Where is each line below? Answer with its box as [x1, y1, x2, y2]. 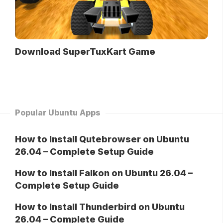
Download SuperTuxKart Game [15, 46, 155, 57]
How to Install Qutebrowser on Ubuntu [15, 134, 189, 145]
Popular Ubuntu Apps [15, 108, 101, 118]
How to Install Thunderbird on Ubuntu [15, 202, 185, 213]
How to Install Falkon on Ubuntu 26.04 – [15, 168, 193, 179]
